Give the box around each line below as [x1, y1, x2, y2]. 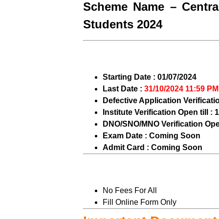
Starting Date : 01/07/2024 [103, 73, 197, 82]
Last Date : [103, 85, 142, 93]
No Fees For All [103, 186, 157, 195]
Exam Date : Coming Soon [103, 131, 200, 140]
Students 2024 [83, 18, 162, 31]
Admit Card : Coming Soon [103, 143, 202, 152]
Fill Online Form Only [103, 198, 176, 207]
